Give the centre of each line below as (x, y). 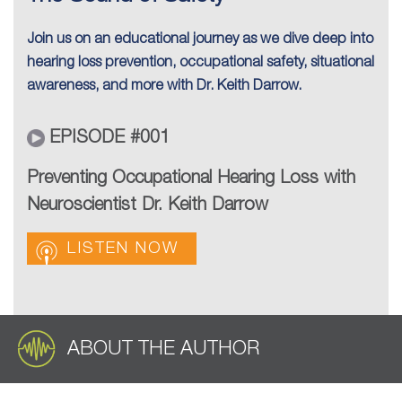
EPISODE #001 (109, 139)
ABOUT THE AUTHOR (163, 349)
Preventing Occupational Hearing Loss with (191, 179)
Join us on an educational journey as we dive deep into (200, 40)
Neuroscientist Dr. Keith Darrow (148, 206)
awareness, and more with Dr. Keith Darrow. (164, 87)
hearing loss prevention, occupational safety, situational (201, 63)
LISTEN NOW (123, 249)
